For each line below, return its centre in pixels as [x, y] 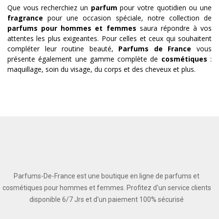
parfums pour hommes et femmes [72, 28]
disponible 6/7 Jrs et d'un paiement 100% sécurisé [107, 199]
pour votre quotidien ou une [164, 7]
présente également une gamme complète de [84, 59]
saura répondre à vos [174, 28]
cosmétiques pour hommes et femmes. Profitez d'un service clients [107, 187]
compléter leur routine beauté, [63, 48]
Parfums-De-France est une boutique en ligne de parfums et [107, 176]
